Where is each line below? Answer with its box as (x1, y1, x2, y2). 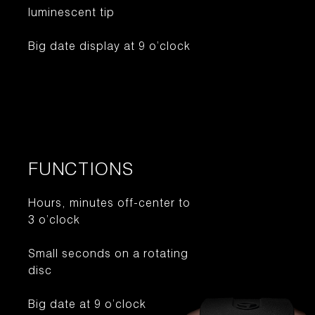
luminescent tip (28, 8, 115, 20)
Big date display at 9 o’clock (28, 42, 191, 53)
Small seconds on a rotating (28, 250, 188, 261)
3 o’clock (28, 216, 80, 227)
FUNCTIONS (28, 162, 134, 180)
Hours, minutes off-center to (28, 199, 191, 210)
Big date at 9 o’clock (28, 300, 146, 311)
